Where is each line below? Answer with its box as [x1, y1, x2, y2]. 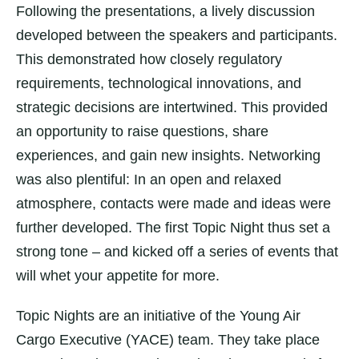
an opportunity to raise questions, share [16, 123, 268, 139]
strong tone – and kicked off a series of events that [16, 244, 338, 260]
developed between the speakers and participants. [16, 27, 337, 43]
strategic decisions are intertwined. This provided [16, 99, 328, 115]
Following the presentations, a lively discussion [16, 3, 315, 19]
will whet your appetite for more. [16, 268, 220, 284]
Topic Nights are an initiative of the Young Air [16, 308, 301, 324]
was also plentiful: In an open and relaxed [16, 171, 281, 188]
